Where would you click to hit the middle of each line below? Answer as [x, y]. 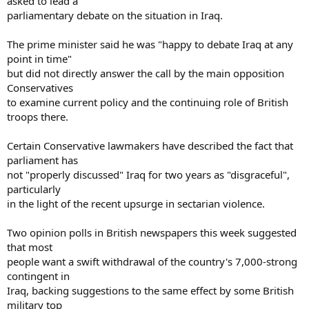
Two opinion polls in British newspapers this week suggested [152, 232]
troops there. [38, 116]
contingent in [38, 276]
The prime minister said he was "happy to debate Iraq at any [150, 44]
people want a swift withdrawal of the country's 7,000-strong [152, 261]
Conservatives [40, 87]
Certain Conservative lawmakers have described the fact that [150, 145]
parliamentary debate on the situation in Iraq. [115, 15]
